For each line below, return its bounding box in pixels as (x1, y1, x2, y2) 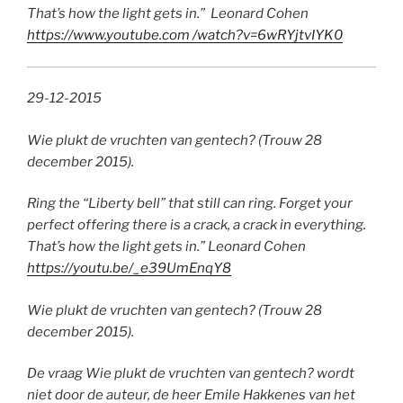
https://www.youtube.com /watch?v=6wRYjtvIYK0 (27, 27, 343, 44)
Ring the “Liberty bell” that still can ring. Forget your (27, 195, 353, 212)
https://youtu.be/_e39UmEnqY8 (27, 260, 231, 277)
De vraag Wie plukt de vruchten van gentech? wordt (27, 365, 354, 382)
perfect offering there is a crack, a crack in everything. (27, 217, 366, 234)
